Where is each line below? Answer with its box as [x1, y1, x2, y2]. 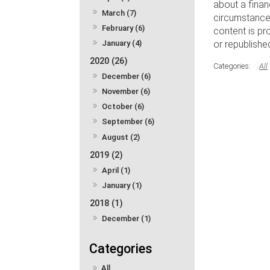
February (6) [102, 23, 145, 33]
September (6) [102, 117, 155, 127]
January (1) [102, 180, 142, 190]
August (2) [102, 132, 140, 142]
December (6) [102, 72, 151, 81]
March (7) [102, 8, 137, 17]
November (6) [102, 87, 151, 96]
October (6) [102, 102, 145, 111]
